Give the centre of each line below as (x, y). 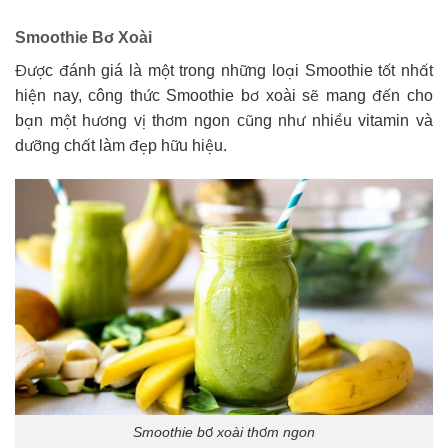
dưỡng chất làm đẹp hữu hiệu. (121, 145)
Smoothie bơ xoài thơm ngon (224, 432)
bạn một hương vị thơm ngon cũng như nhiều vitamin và (224, 120)
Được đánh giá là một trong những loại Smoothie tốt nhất (224, 70)
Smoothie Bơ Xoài (83, 37)
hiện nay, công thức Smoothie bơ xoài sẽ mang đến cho (224, 95)
